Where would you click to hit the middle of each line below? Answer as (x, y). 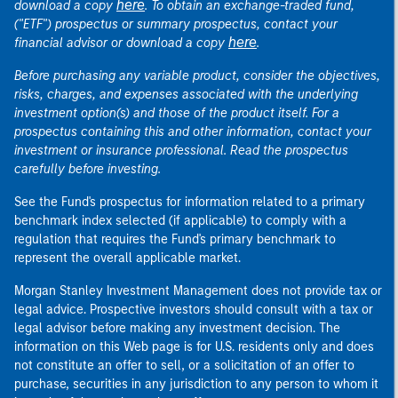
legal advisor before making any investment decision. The (177, 328)
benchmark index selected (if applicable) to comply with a (180, 221)
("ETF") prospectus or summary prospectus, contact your (176, 24)
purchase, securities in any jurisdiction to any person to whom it (196, 384)
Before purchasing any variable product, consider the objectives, (197, 76)
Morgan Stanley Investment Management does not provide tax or (198, 291)
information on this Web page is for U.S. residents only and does (194, 347)
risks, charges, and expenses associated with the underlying (186, 95)
